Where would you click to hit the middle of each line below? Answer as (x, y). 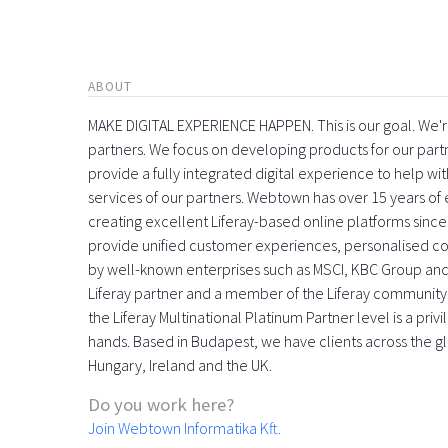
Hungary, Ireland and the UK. (180, 365)
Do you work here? (161, 404)
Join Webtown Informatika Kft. (184, 428)
